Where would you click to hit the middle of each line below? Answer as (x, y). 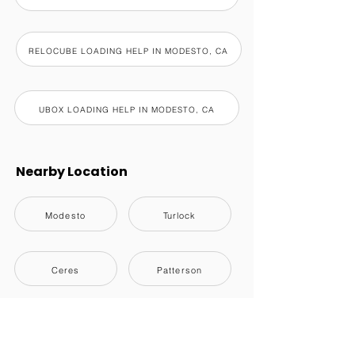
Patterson (179, 270)
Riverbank (65, 325)
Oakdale (179, 325)
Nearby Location (72, 172)
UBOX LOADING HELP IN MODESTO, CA (126, 109)
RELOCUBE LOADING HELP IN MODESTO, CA (128, 51)
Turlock (179, 216)
